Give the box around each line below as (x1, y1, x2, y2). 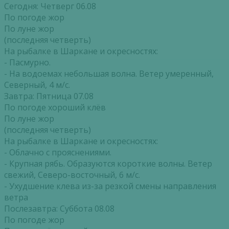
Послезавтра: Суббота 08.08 (4, 203, 114, 215)
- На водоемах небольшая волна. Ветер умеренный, (4, 68, 214, 80)
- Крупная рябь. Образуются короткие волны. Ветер (4, 158, 212, 170)
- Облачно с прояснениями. (4, 147, 111, 158)
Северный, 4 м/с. (4, 79, 70, 91)
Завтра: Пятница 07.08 (4, 90, 94, 102)
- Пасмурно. (4, 57, 51, 68)
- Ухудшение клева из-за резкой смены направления (4, 180, 216, 192)
